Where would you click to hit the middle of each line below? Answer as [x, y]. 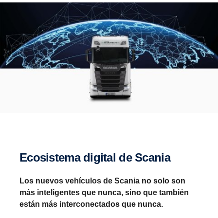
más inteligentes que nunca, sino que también [104, 192]
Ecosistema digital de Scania [99, 157]
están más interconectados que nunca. [91, 204]
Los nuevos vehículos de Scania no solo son [102, 181]
